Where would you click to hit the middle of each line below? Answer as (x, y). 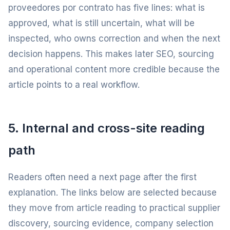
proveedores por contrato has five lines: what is (107, 8)
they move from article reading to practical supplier (114, 208)
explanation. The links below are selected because (112, 193)
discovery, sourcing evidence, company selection (111, 223)
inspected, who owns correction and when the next (114, 39)
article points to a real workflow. (74, 85)
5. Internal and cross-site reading (107, 128)
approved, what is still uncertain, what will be (101, 23)
